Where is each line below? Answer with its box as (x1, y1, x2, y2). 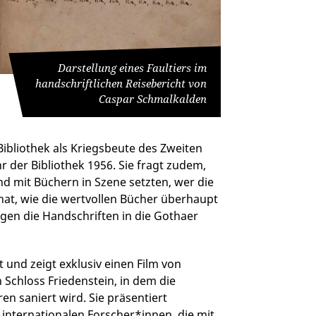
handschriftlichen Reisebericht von (35, 76, 207, 91)
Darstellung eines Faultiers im (57, 61, 207, 75)
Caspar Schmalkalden (98, 92, 207, 107)
